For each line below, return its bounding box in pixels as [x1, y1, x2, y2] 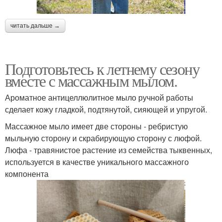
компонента [5, 168, 49, 180]
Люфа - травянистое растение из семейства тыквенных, [5, 144, 212, 156]
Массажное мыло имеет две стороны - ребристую [5, 120, 188, 132]
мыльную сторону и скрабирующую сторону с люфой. [5, 132, 202, 144]
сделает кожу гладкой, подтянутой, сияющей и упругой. [5, 104, 207, 115]
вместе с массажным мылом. [5, 70, 177, 92]
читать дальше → [10, 22, 60, 30]
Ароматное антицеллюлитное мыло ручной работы [5, 92, 193, 104]
